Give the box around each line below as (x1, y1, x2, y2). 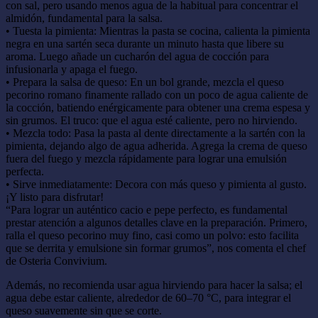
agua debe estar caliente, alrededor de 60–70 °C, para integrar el (6, 291, 291, 304)
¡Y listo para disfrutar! (6, 190, 104, 203)
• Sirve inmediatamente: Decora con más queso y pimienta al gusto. (6, 177, 307, 190)
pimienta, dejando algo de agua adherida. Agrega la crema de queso (6, 139, 307, 152)
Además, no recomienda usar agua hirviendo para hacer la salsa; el (6, 278, 302, 291)
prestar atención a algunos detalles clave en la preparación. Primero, (6, 216, 307, 229)
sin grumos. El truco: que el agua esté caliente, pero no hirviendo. (6, 114, 297, 126)
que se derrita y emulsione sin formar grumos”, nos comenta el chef (6, 241, 306, 254)
